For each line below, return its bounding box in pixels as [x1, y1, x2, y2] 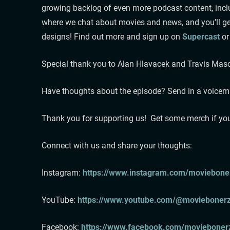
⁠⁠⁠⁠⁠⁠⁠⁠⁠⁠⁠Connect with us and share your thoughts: [41, 140, 192, 150]
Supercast [182, 31, 220, 42]
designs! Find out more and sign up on [41, 31, 182, 42]
